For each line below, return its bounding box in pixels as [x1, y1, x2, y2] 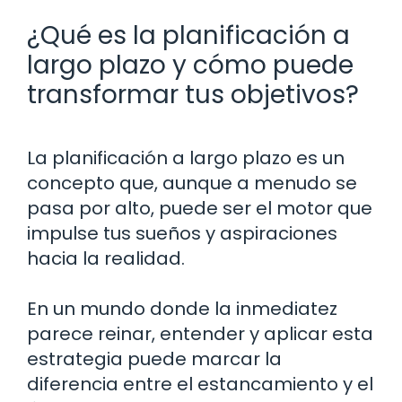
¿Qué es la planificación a [27, 17, 350, 53]
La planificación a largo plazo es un [27, 144, 345, 170]
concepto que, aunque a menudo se [27, 170, 357, 196]
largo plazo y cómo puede [27, 47, 354, 83]
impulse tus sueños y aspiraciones [27, 220, 337, 246]
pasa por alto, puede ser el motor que [27, 195, 372, 221]
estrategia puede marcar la [27, 345, 282, 371]
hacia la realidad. [27, 245, 185, 271]
